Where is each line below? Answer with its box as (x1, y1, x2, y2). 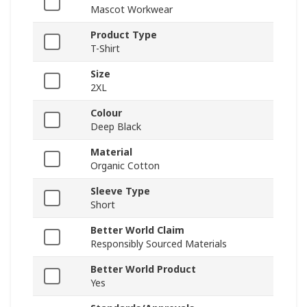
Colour (90, 106, 122, 120)
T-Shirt (90, 42, 120, 56)
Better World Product (90, 262, 196, 276)
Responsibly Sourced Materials (90, 237, 227, 251)
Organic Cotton (90, 159, 160, 173)
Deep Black (90, 120, 141, 134)
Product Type (90, 28, 157, 42)
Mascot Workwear (90, 3, 173, 16)
